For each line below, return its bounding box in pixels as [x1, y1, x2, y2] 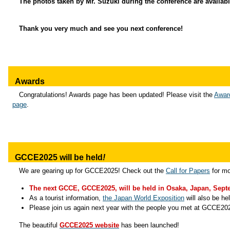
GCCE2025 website [60, 221, 119, 229]
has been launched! [119, 221, 179, 229]
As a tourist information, [29, 194, 103, 202]
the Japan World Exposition [103, 194, 184, 202]
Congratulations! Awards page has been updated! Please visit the [19, 91, 214, 99]
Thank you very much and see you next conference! [19, 25, 183, 32]
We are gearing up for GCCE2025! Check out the [19, 167, 166, 175]
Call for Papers [166, 167, 210, 175]
